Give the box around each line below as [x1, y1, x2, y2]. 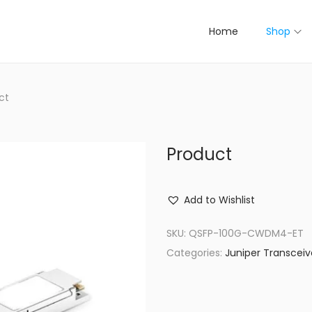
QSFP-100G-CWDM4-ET [189, 226, 304, 240]
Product [166, 143, 232, 166]
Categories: [166, 246, 225, 260]
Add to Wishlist [184, 193, 255, 207]
